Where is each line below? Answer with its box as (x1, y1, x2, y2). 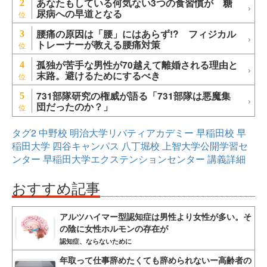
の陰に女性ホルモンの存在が (60, 222, 168, 234)
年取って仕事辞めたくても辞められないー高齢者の (60, 253, 252, 266)
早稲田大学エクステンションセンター (43, 151, 205, 166)
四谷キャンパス (52, 138, 119, 153)
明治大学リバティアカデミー (70, 125, 194, 139)
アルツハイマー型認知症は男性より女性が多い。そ (60, 210, 252, 222)
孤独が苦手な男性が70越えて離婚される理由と (36, 58, 238, 72)
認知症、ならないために (60, 235, 132, 246)
